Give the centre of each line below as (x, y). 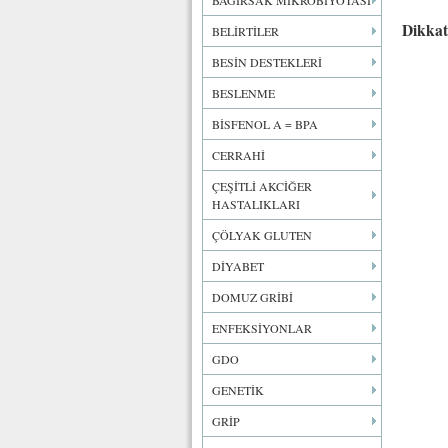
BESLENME (243, 93)
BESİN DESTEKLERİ (267, 62)
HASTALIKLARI (256, 204)
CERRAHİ (238, 155)
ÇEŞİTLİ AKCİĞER (262, 186)
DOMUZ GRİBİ (252, 297)
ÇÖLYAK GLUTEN (262, 235)
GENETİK (238, 390)
